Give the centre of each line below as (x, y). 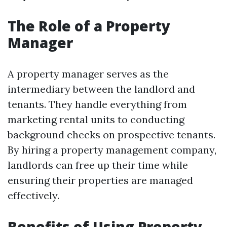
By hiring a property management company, (112, 150)
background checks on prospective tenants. (111, 135)
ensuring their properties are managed (100, 180)
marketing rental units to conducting (96, 119)
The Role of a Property (89, 26)
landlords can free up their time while (98, 165)
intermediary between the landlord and (101, 89)
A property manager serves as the (88, 74)
